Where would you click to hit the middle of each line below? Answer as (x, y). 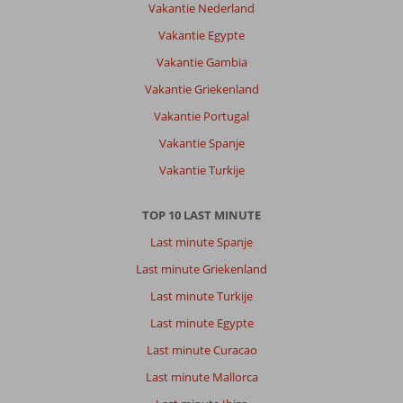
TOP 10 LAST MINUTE (201, 215)
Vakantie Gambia (201, 62)
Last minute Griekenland (201, 269)
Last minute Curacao (201, 349)
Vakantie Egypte (201, 35)
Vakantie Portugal (201, 116)
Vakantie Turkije (201, 170)
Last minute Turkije (201, 296)
